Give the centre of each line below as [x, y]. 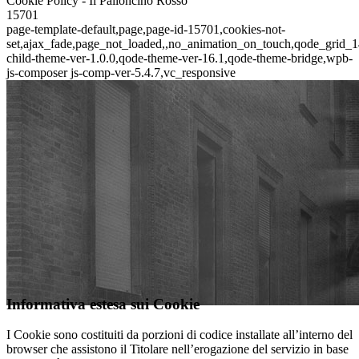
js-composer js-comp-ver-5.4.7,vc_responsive [121, 73]
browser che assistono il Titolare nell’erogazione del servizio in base [177, 349]
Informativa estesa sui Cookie [103, 304]
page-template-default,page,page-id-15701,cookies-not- [146, 29]
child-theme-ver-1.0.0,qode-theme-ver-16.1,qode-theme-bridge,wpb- [179, 58]
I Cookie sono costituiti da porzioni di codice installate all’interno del [179, 335]
